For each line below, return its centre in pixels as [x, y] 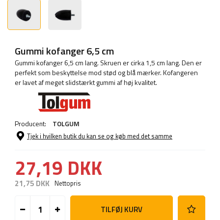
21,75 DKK [32, 184]
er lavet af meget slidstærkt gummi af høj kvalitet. [86, 82]
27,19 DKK [58, 168]
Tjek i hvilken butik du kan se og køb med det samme [100, 136]
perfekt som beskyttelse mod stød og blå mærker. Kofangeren [106, 73]
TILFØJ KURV [121, 209]
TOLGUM [66, 124]
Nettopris [68, 183]
